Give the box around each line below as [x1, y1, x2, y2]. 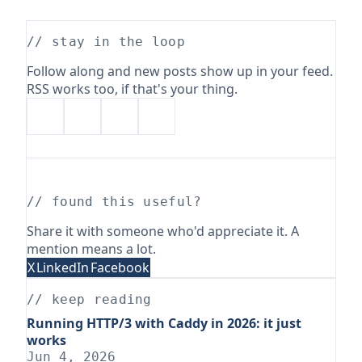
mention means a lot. [27, 240, 156, 258]
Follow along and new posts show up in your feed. [27, 62, 333, 80]
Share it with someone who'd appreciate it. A [27, 222, 299, 240]
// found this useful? [27, 194, 202, 209]
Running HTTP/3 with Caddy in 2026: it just [27, 314, 301, 332]
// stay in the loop [27, 34, 186, 49]
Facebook [90, 259, 149, 276]
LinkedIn [36, 259, 89, 276]
